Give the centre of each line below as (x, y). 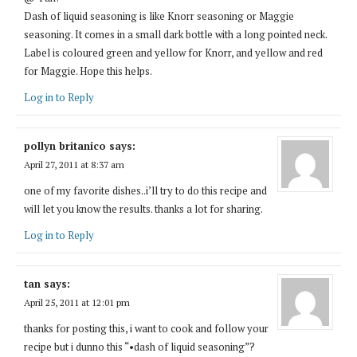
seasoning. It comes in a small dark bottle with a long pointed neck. (175, 34)
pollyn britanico (65, 145)
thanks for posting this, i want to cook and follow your (146, 328)
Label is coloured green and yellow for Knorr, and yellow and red (173, 52)
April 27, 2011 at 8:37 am (74, 164)
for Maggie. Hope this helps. (88, 71)
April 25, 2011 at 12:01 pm (77, 302)
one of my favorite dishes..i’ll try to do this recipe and (145, 190)
